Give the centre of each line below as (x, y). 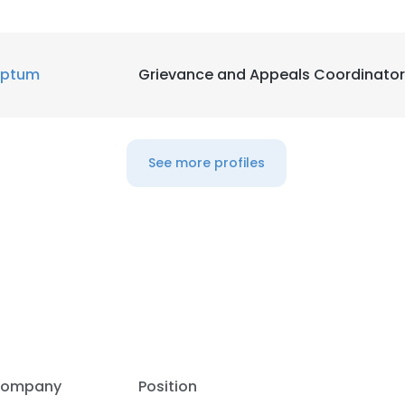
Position (168, 386)
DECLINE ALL (277, 46)
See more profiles (206, 163)
